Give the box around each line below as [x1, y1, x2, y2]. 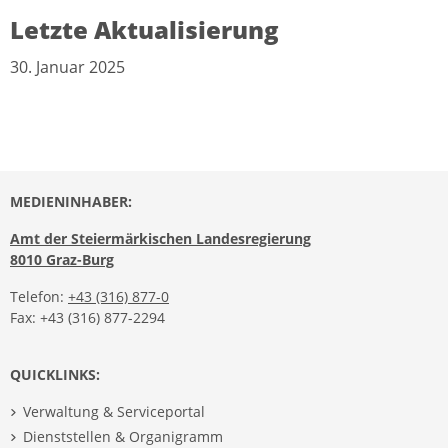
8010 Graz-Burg [10, 250, 114, 270]
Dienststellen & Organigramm [22, 426, 223, 446]
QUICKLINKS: [10, 365, 100, 385]
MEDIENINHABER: [10, 192, 132, 212]
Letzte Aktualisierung [10, 13, 279, 47]
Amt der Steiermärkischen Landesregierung [10, 229, 311, 249]
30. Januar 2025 [10, 56, 125, 79]
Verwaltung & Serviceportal [22, 402, 205, 422]
